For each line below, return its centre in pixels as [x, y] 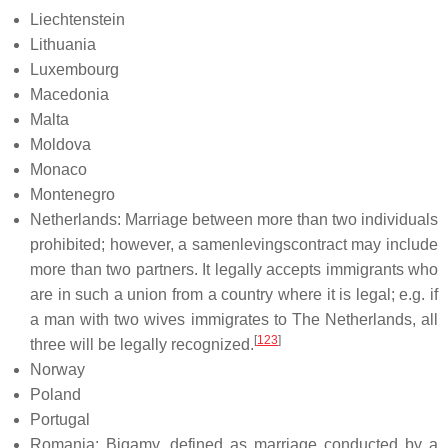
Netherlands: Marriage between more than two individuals [234, 219]
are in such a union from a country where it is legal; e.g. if [234, 294]
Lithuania [63, 44]
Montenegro [72, 194]
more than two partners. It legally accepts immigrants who [234, 269]
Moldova [60, 144]
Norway [57, 369]
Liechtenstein [77, 19]
